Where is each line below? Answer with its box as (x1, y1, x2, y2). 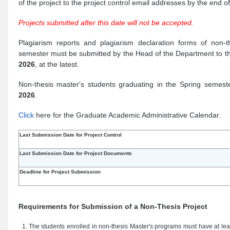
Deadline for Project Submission (19, 169, 101, 175)
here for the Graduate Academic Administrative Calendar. (33, 111, 221, 119)
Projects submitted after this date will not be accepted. (18, 18, 194, 27)
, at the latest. (34, 60, 79, 68)
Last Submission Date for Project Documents (19, 150, 132, 156)
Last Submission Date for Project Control (19, 132, 122, 138)
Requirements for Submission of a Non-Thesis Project (18, 202, 207, 210)
